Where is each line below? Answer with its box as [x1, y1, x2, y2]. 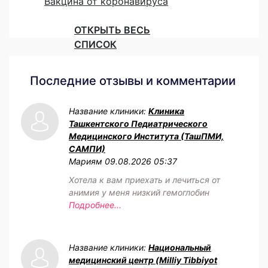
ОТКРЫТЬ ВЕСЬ [74, 24, 150, 36]
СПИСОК [74, 38, 117, 51]
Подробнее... [69, 200, 121, 211]
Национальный [148, 242, 211, 253]
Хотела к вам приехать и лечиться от [69, 175, 220, 185]
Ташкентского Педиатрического [69, 118, 208, 129]
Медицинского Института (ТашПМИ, [69, 131, 224, 142]
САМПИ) [69, 144, 105, 154]
